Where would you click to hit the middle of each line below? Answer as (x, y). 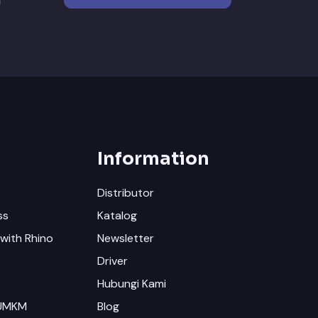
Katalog (117, 216)
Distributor (126, 193)
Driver (113, 261)
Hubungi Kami (132, 284)
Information (154, 159)
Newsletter (126, 238)
